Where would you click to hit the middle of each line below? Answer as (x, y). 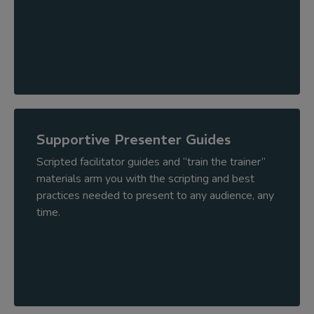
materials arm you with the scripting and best (145, 179)
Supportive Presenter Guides (134, 139)
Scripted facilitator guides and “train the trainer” (151, 162)
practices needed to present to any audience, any (155, 196)
